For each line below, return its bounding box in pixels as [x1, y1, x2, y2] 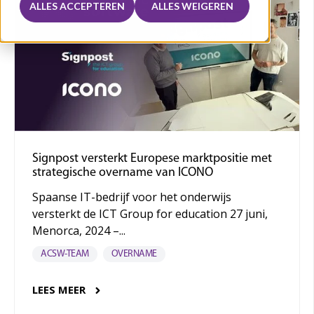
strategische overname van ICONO [32, 166, 213, 180]
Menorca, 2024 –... [32, 222, 125, 238]
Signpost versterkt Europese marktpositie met [32, 152, 272, 166]
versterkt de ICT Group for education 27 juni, [32, 205, 268, 221]
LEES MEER [32, 282, 86, 296]
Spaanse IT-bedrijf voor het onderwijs [32, 189, 231, 205]
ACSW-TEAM [41, 248, 89, 259]
